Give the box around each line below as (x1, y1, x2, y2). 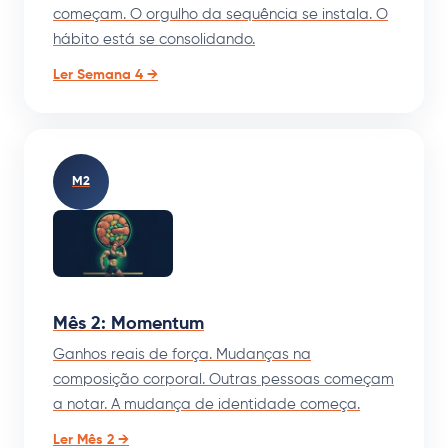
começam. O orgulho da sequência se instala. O (53, 6, 388, 22)
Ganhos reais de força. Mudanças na (53, 346, 311, 362)
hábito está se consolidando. (53, 31, 255, 47)
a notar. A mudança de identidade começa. (53, 396, 360, 412)
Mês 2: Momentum (53, 314, 204, 333)
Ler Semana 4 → (53, 67, 158, 82)
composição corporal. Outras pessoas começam (53, 371, 394, 387)
